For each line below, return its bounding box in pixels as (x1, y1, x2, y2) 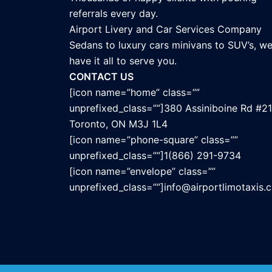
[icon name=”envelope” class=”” (69, 165, 216, 178)
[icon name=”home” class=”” (69, 86, 200, 99)
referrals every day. (69, 7, 158, 20)
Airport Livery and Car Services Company (69, 23, 262, 36)
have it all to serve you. (69, 55, 177, 67)
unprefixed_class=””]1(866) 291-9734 (69, 149, 241, 162)
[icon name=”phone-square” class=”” (69, 134, 238, 146)
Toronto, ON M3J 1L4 (69, 118, 168, 131)
